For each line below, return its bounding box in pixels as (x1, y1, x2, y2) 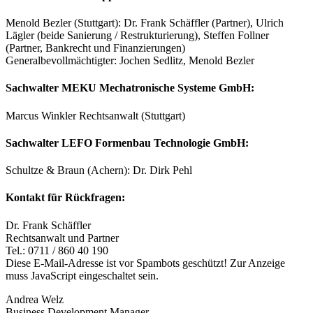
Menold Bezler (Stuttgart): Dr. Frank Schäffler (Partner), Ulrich (6, 17, 284, 29)
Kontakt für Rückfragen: (6, 191, 125, 204)
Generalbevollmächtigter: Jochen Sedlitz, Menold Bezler (6, 54, 254, 67)
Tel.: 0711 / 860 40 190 (6, 244, 108, 256)
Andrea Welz (6, 293, 64, 305)
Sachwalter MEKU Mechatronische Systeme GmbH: (6, 82, 254, 94)
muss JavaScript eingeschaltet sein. (6, 269, 159, 282)
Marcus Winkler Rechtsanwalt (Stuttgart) (6, 109, 185, 122)
